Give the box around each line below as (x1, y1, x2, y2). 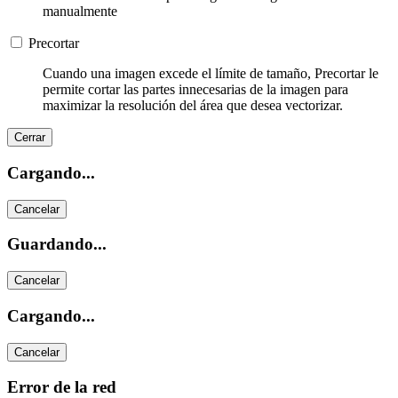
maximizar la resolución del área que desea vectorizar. (43, 98, 343, 114)
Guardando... (7, 235, 107, 254)
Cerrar (14, 131, 45, 145)
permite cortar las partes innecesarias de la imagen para (43, 82, 348, 98)
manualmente (43, 4, 117, 20)
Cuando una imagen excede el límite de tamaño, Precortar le (43, 66, 378, 82)
